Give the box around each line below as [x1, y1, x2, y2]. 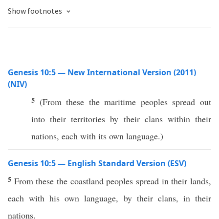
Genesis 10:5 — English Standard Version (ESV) [8, 158, 186, 169]
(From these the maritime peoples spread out [39, 96, 212, 108]
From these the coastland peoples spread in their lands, [14, 175, 212, 187]
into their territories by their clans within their [31, 113, 211, 125]
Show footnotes [8, 6, 64, 16]
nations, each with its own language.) [31, 130, 163, 142]
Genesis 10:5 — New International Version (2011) [8, 67, 196, 78]
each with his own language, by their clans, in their [8, 192, 211, 204]
